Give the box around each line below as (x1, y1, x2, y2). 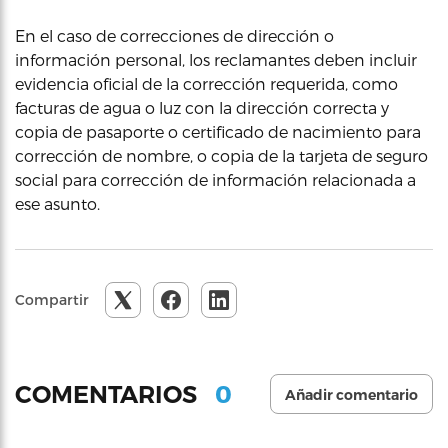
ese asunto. (15, 194, 100, 213)
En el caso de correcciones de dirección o (15, 26, 334, 45)
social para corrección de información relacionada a (15, 170, 416, 189)
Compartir (15, 291, 89, 308)
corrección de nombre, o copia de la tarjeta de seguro (15, 146, 428, 165)
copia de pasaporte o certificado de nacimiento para (15, 122, 421, 141)
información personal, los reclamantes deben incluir (15, 50, 417, 69)
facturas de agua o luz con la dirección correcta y (15, 98, 389, 117)
